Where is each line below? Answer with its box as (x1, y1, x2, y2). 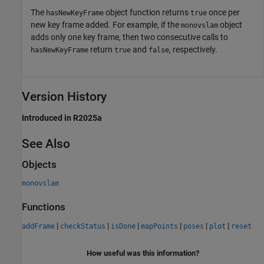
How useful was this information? (87, 248, 199, 258)
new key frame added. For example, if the (31, 19, 181, 29)
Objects (22, 159, 57, 170)
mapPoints (141, 222, 178, 230)
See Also (22, 136, 70, 151)
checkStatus (60, 222, 105, 230)
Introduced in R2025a (22, 113, 102, 123)
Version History (22, 89, 107, 104)
